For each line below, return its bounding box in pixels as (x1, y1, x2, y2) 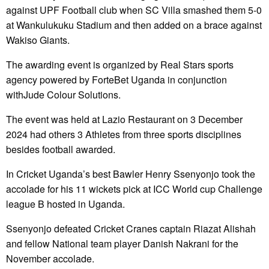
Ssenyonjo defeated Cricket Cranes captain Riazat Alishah (6, 222, 256, 236)
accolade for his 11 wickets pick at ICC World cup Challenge (6, 182, 262, 196)
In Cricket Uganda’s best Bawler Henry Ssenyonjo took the (6, 167, 255, 181)
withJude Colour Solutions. (6, 88, 121, 102)
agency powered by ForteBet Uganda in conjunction (6, 73, 227, 87)
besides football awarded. (6, 142, 115, 157)
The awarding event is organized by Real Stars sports (6, 58, 234, 72)
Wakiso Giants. (6, 33, 70, 47)
